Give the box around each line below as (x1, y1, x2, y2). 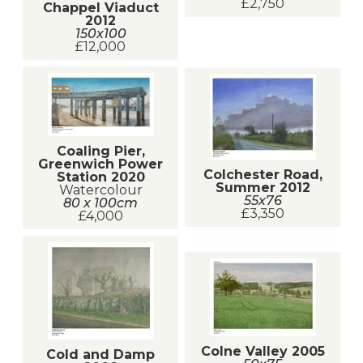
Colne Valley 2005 (200, 343, 325, 359)
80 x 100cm (63, 194, 138, 211)
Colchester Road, (203, 167, 322, 183)
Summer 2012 (215, 180, 310, 196)
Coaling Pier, (56, 143, 145, 159)
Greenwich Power (38, 156, 163, 172)
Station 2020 (56, 169, 145, 185)
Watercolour (58, 181, 143, 198)
